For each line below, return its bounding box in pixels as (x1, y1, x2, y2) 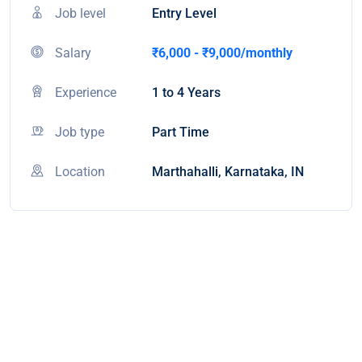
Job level (55, 6, 106, 21)
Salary (55, 45, 91, 61)
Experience (55, 85, 116, 100)
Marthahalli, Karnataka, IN (152, 164, 304, 179)
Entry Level (152, 6, 217, 21)
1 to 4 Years (152, 85, 221, 100)
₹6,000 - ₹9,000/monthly (152, 45, 293, 61)
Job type (55, 124, 104, 140)
